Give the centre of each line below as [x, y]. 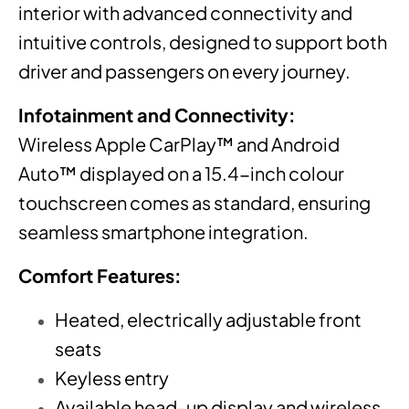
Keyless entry [112, 377]
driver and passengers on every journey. [184, 70]
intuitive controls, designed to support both [203, 41]
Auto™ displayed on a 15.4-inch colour [181, 173]
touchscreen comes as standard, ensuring [194, 202]
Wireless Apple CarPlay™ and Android [179, 143]
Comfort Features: [100, 275]
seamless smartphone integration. [163, 231]
